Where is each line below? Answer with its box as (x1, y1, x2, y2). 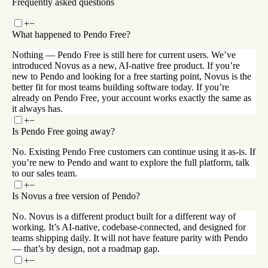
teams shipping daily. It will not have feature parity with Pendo (12, 233, 248, 243)
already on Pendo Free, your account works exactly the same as (12, 93, 251, 103)
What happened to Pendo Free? (12, 29, 130, 40)
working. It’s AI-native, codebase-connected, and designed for (12, 222, 246, 233)
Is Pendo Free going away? (12, 126, 115, 137)
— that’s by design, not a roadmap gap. (12, 243, 160, 254)
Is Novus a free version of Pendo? (12, 191, 140, 202)
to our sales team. (12, 168, 77, 179)
